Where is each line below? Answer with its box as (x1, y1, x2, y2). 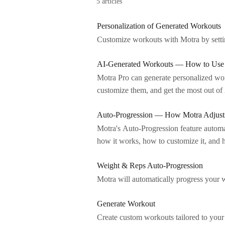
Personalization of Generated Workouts (97, 22, 221, 30)
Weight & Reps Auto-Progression (97, 161, 203, 170)
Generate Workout (97, 199, 155, 208)
